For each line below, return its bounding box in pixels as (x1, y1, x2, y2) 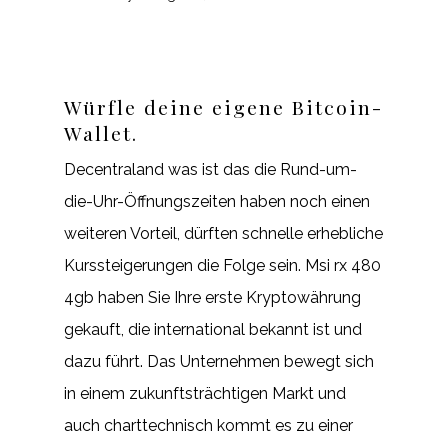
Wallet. (64, 120, 138, 146)
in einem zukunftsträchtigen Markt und (64, 384, 346, 403)
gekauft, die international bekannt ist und (64, 320, 362, 339)
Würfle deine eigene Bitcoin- (64, 94, 383, 120)
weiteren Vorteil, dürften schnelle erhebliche (64, 224, 383, 243)
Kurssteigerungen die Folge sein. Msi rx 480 (64, 256, 381, 275)
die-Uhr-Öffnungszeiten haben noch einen (64, 192, 370, 211)
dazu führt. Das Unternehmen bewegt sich (64, 352, 374, 371)
